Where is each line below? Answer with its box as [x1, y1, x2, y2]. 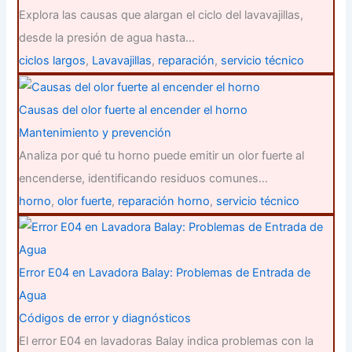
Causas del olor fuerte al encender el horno [19, 102, 248, 117]
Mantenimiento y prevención [19, 125, 172, 140]
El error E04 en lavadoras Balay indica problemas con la [19, 333, 314, 348]
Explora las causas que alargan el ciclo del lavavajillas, [19, 8, 304, 23]
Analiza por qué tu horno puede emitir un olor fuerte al [19, 148, 305, 163]
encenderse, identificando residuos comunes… [19, 170, 269, 185]
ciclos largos [19, 53, 86, 68]
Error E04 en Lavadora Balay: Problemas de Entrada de [19, 265, 311, 280]
